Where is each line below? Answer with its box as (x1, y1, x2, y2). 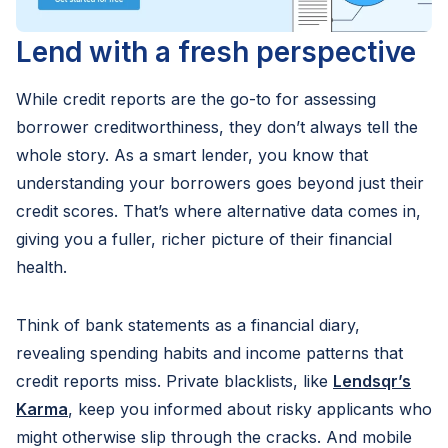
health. (16, 257, 67, 278)
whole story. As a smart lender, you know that (16, 145, 368, 166)
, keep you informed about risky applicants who (68, 399, 432, 420)
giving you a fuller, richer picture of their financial (16, 229, 392, 250)
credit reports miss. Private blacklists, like (16, 371, 333, 392)
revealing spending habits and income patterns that (16, 343, 403, 364)
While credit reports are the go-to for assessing (16, 89, 376, 110)
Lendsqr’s (333, 371, 411, 392)
